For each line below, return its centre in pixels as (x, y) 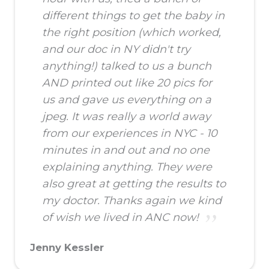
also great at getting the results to (134, 184)
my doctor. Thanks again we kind (132, 201)
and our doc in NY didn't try (116, 50)
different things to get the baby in (133, 16)
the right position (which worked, (131, 33)
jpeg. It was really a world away (126, 117)
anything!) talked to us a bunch (127, 66)
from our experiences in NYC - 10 (130, 134)
